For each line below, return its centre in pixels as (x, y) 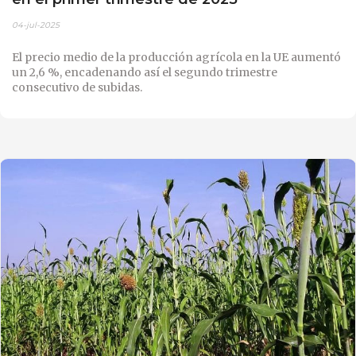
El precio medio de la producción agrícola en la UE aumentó (176, 57)
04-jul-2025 (36, 25)
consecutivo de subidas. (77, 87)
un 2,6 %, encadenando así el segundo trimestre (145, 72)
